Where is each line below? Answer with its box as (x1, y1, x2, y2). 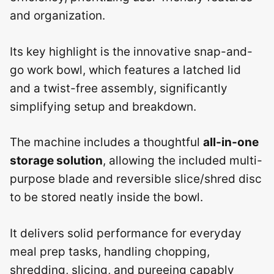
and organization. (10, 9, 105, 23)
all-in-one (203, 135, 259, 149)
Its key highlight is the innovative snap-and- (10, 44, 253, 59)
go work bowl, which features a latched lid (10, 62, 241, 77)
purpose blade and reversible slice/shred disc (10, 172, 262, 186)
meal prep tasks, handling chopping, (10, 244, 210, 259)
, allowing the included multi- (103, 154, 262, 168)
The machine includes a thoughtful (10, 135, 203, 149)
